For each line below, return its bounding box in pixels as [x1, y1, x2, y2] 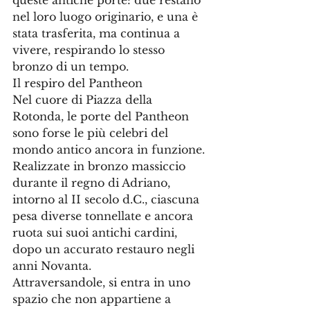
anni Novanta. [12, 259, 91, 273]
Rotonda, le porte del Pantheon [12, 109, 192, 123]
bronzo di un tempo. [12, 60, 129, 73]
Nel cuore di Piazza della [12, 93, 156, 107]
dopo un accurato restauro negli [12, 242, 198, 256]
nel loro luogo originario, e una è [12, 10, 201, 24]
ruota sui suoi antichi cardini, [12, 226, 181, 239]
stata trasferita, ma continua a [12, 26, 183, 40]
